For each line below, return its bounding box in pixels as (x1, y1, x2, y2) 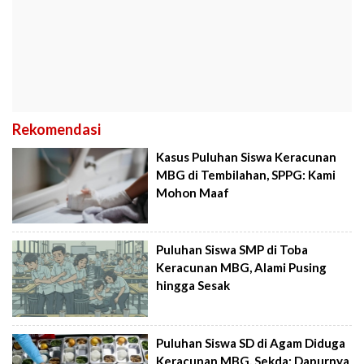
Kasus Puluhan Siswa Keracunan (156, 149, 337, 164)
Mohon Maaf (156, 184, 230, 200)
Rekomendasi (12, 119, 101, 138)
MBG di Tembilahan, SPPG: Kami (156, 167, 336, 182)
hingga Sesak (156, 278, 231, 293)
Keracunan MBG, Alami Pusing (156, 260, 327, 275)
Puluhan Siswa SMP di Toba (156, 242, 309, 258)
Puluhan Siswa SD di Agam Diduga (156, 336, 346, 350)
